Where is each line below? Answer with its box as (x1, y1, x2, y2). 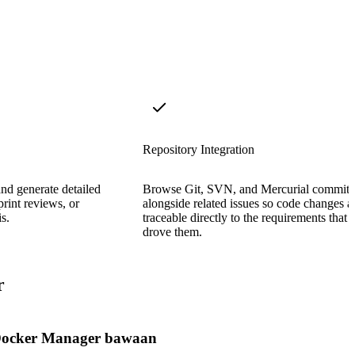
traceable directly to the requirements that (143, 210, 347, 224)
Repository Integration (143, 142, 254, 156)
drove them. (143, 224, 202, 239)
